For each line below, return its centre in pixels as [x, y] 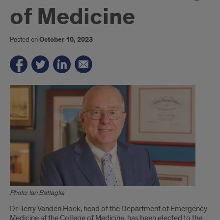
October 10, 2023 [66, 40]
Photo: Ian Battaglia [37, 193]
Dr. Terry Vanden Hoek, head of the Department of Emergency [109, 209]
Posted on [25, 40]
